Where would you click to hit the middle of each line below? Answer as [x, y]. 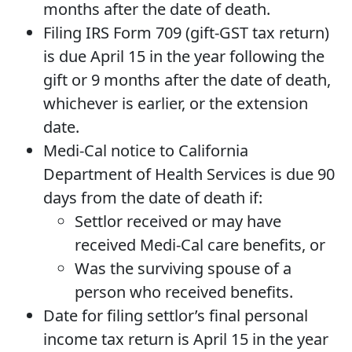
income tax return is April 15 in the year [186, 339]
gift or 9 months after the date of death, [187, 79]
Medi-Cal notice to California [146, 150]
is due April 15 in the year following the [184, 56]
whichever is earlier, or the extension [176, 103]
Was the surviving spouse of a [183, 268]
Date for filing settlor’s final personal [176, 315]
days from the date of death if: [153, 197]
